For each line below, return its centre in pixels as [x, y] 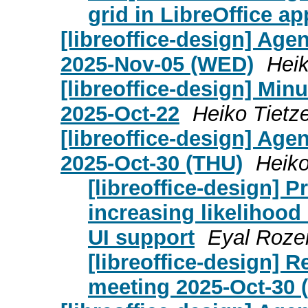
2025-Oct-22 [120, 113]
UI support [141, 237]
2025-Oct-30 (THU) [152, 163]
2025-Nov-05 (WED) [157, 64]
